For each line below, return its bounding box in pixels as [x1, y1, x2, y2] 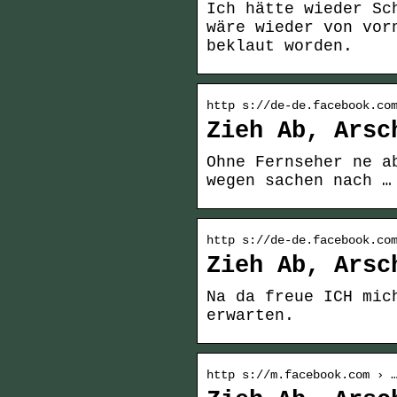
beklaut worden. [206, 37, 353, 56]
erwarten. [206, 307, 294, 325]
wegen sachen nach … [206, 172, 392, 191]
